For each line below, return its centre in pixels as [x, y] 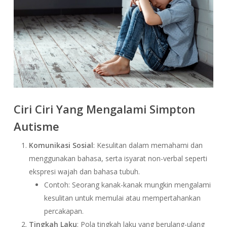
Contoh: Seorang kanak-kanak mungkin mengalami [127, 184]
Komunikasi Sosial [61, 145]
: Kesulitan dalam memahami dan [148, 145]
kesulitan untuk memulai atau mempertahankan [122, 198]
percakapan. [64, 211]
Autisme [36, 126]
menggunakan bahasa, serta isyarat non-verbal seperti [118, 158]
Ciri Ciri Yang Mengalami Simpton [104, 109]
